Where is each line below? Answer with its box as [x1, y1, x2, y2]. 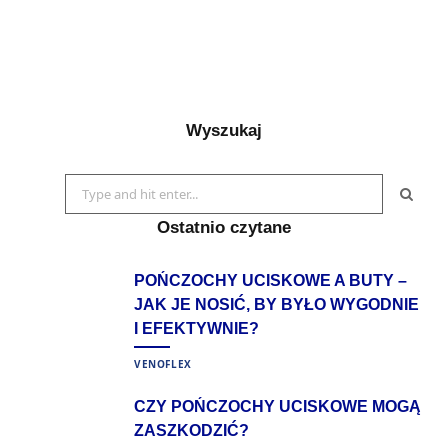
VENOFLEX [134, 357, 192, 372]
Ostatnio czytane [157, 218, 291, 238]
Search [63, 177, 109, 194]
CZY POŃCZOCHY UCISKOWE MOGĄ [134, 398, 421, 416]
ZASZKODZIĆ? [134, 422, 249, 440]
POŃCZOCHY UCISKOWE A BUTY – [134, 272, 407, 290]
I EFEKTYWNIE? [134, 320, 259, 338]
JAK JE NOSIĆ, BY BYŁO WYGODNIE [134, 296, 419, 314]
